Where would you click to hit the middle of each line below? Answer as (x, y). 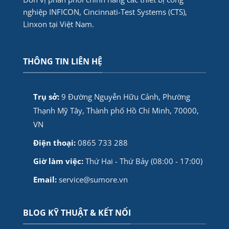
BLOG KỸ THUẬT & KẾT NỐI (77, 213)
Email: (45, 180)
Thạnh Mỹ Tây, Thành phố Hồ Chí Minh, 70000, (116, 110)
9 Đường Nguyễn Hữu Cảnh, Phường (125, 96)
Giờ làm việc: (58, 161)
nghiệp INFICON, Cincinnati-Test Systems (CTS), (105, 12)
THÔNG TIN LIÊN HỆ (63, 62)
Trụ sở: (46, 96)
